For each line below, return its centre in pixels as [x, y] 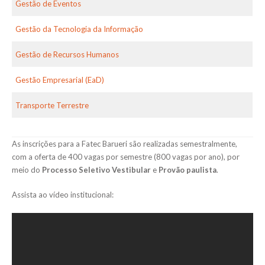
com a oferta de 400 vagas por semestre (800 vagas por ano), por [126, 156]
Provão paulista [188, 169]
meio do [27, 169]
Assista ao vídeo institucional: [63, 194]
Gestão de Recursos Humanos [67, 54]
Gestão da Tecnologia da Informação [79, 29]
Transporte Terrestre [52, 105]
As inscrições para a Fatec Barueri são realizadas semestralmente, [125, 143]
